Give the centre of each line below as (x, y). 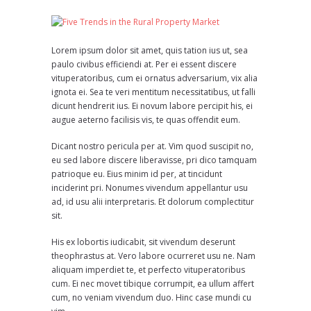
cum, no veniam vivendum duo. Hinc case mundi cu (151, 297)
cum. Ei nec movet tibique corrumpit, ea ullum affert (153, 284)
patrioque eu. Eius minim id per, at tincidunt (137, 174)
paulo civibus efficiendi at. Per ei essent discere (144, 64)
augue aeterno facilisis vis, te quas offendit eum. (146, 120)
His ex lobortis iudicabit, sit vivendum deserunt (143, 242)
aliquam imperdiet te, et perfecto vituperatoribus (148, 270)
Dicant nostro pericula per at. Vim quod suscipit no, (152, 146)
